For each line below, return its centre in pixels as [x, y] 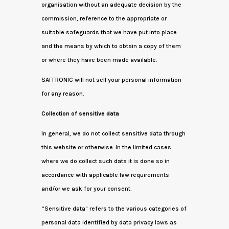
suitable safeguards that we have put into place [109, 32]
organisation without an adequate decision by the [111, 5]
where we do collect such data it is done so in [105, 161]
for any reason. [62, 94]
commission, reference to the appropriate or [104, 18]
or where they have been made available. [99, 60]
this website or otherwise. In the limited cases [106, 147]
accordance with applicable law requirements [105, 175]
